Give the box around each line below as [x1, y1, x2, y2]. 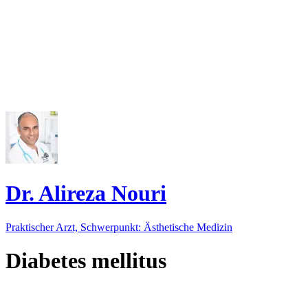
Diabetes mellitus [5, 248, 166, 274]
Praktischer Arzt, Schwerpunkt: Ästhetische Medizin [5, 221, 232, 233]
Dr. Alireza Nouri [5, 181, 166, 206]
